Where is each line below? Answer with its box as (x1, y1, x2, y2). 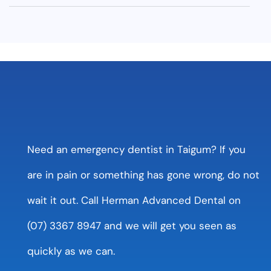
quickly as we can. (27, 244, 115, 258)
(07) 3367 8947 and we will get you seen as (27, 218, 237, 232)
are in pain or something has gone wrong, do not (27, 168, 260, 181)
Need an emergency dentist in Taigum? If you (27, 142, 246, 156)
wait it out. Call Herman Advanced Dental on (27, 193, 241, 207)
